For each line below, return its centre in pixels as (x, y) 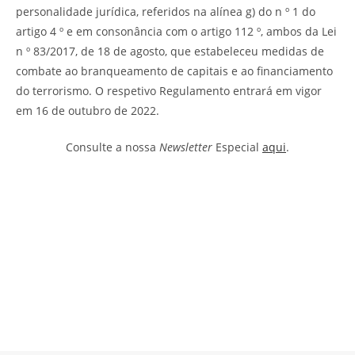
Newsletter (186, 147)
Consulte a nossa (113, 147)
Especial (237, 147)
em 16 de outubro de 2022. (88, 110)
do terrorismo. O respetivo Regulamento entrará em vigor (169, 90)
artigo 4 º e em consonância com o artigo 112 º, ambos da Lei (176, 31)
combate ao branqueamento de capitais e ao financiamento (174, 71)
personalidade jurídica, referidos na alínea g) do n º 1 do (166, 11)
